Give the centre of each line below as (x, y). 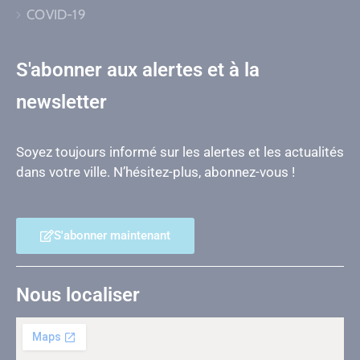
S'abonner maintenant (112, 235)
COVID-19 (56, 14)
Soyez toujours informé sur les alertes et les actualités (180, 151)
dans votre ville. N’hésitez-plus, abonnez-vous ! (155, 172)
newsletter (61, 102)
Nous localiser (78, 295)
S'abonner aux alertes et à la (138, 70)
